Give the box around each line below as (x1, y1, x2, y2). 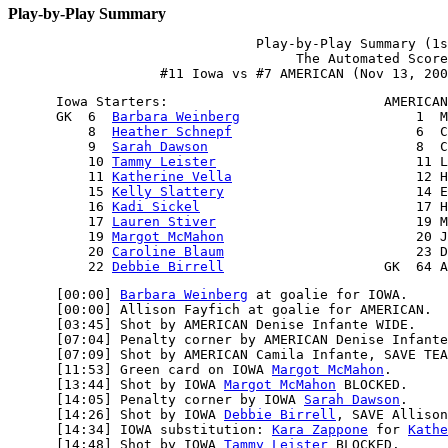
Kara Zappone (272, 422, 368, 437)
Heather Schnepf (112, 124, 232, 139)
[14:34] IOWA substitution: (8, 422, 272, 437)
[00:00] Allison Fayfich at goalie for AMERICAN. (8, 302, 432, 317)
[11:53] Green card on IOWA (8, 362, 272, 377)
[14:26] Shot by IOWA (8, 407, 224, 422)
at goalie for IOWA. (248, 287, 408, 302)
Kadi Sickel (112, 199, 200, 214)
